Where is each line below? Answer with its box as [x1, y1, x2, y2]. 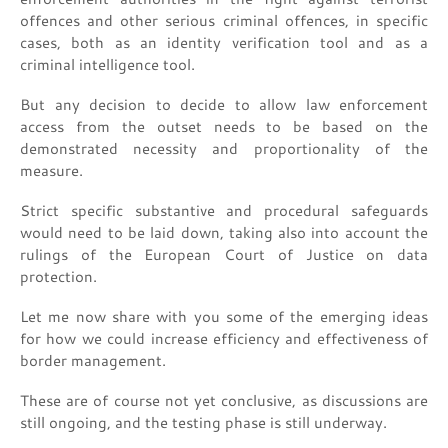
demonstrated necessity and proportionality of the [20, 138, 428, 159]
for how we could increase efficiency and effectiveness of [20, 328, 428, 349]
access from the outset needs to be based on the [20, 116, 428, 137]
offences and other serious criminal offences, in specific [20, 10, 428, 31]
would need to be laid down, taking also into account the [20, 222, 428, 243]
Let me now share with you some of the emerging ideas [20, 306, 428, 327]
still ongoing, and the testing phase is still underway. [20, 412, 395, 433]
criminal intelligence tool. [20, 54, 199, 75]
